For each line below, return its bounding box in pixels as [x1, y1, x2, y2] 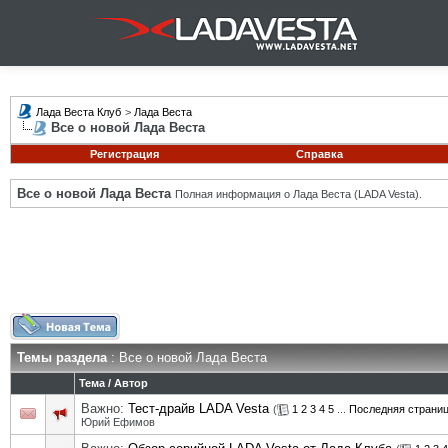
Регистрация [89, 148, 159, 160]
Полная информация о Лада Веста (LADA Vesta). [175, 188, 422, 200]
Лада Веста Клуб [36, 106, 121, 118]
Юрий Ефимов [81, 416, 155, 429]
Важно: [81, 401, 128, 416]
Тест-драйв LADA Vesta [128, 401, 269, 416]
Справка [295, 148, 343, 160]
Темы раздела [17, 350, 107, 365]
